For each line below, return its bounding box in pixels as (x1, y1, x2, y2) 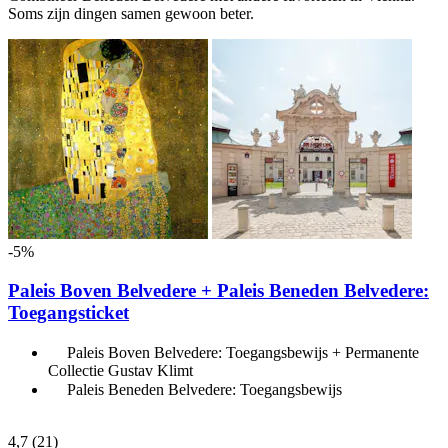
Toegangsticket (8, 301, 129, 323)
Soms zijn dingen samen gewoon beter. (8, 5, 254, 23)
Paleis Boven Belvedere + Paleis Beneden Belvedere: (8, 279, 429, 301)
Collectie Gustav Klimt (48, 361, 193, 379)
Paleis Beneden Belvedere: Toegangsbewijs (67, 380, 342, 398)
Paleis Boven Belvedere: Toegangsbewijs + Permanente (67, 343, 419, 361)
